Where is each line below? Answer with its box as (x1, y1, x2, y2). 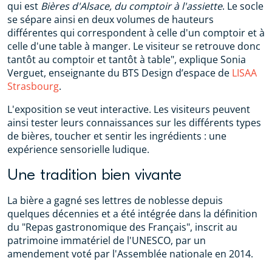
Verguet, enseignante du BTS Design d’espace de (7, 66, 232, 80)
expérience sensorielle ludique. (7, 143, 149, 156)
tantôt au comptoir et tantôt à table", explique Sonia (7, 53, 246, 66)
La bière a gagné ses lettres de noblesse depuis (7, 194, 223, 207)
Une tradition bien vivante (7, 166, 182, 184)
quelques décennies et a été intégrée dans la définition (7, 207, 257, 220)
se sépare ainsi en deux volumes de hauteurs (7, 13, 214, 26)
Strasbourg (7, 80, 59, 93)
